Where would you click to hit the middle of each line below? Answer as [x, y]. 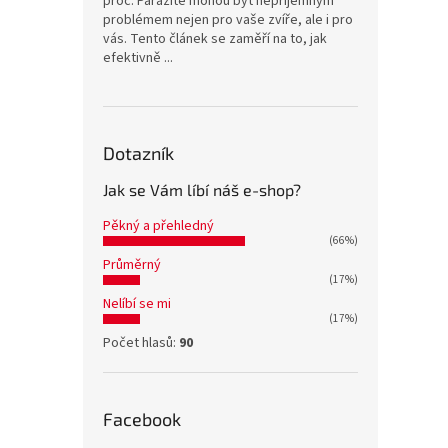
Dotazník [138, 153]
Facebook [142, 419]
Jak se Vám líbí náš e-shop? [202, 190]
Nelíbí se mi [137, 304]
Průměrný [132, 265]
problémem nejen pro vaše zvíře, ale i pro [228, 20]
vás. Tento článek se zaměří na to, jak [215, 39]
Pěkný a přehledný [158, 226]
